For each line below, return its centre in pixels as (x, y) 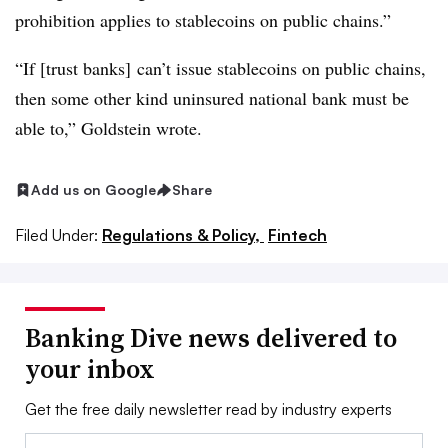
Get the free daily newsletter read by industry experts (208, 408)
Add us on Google (93, 189)
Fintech (297, 234)
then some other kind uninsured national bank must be (212, 98)
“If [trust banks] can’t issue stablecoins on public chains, (220, 68)
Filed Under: (56, 234)
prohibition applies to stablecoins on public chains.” (203, 20)
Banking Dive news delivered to (211, 337)
